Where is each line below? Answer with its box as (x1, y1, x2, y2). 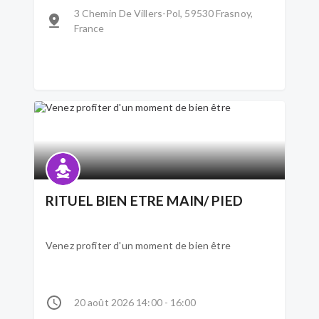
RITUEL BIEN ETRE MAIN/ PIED (167, 192, 243, 209)
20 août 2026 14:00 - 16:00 (74, 296, 197, 308)
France (74, 22, 105, 34)
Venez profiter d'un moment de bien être (46, 239, 231, 251)
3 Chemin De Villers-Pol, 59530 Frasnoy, (74, 7, 253, 19)
